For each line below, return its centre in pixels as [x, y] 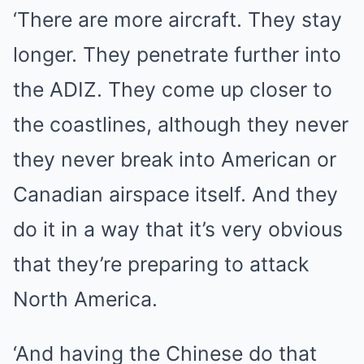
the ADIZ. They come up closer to [173, 89]
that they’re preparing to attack [161, 264]
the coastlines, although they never [181, 124]
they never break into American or [175, 159]
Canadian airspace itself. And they [175, 194]
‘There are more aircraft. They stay [178, 19]
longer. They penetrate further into [177, 54]
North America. [85, 299]
